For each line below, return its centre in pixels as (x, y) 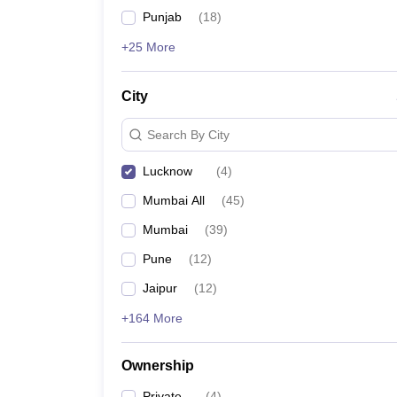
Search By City (188, 134)
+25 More (148, 47)
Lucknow (167, 171)
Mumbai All (174, 200)
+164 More (152, 318)
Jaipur (160, 288)
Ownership (158, 366)
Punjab (162, 17)
